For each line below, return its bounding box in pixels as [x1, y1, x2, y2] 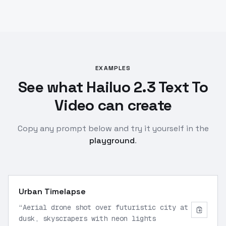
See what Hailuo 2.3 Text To [18, 77, 208, 97]
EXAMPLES [95, 64, 131, 72]
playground [89, 135, 135, 146]
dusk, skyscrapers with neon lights [19, 214, 156, 223]
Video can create [54, 95, 172, 115]
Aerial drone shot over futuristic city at [23, 203, 188, 212]
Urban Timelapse [19, 186, 86, 197]
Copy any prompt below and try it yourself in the [17, 123, 209, 134]
